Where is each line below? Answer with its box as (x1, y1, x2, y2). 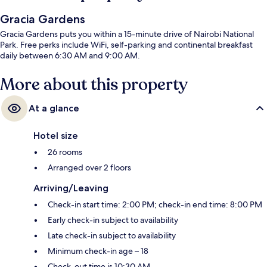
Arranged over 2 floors (48, 162, 131, 173)
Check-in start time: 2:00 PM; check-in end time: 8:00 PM (48, 199, 262, 210)
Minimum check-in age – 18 (48, 246, 148, 257)
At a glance (29, 103, 79, 114)
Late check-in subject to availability (48, 230, 176, 241)
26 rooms (48, 147, 82, 158)
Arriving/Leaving (33, 182, 108, 194)
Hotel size (33, 130, 78, 142)
